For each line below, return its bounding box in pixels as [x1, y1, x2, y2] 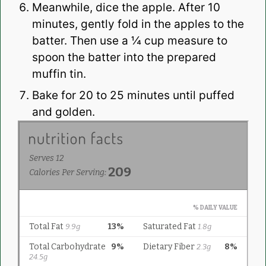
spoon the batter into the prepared [31, 50, 216, 65]
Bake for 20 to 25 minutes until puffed [31, 88, 235, 103]
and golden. [31, 105, 95, 119]
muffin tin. [31, 67, 86, 81]
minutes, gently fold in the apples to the [31, 17, 244, 31]
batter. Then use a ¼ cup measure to [31, 34, 227, 48]
